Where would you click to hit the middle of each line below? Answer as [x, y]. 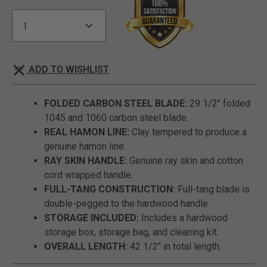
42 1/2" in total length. [174, 246]
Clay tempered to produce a [188, 132]
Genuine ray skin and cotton [185, 160]
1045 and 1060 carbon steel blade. [116, 117]
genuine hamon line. [85, 146]
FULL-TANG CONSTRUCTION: [110, 189]
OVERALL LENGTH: [86, 246]
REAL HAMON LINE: [87, 132]
